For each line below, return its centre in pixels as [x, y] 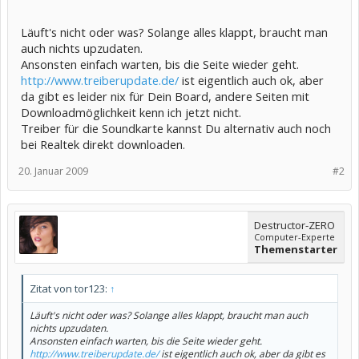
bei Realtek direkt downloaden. [103, 144]
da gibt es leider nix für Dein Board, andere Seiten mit [165, 96]
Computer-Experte [294, 237]
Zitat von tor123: [70, 288]
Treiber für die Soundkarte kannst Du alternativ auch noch [176, 128]
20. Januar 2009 [53, 171]
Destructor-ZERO [294, 225]
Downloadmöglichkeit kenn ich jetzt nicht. [131, 112]
